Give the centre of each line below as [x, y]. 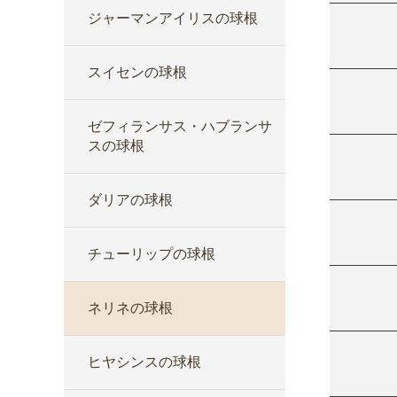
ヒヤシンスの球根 [144, 362]
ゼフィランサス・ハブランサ [180, 126]
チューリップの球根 [152, 254]
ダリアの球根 [130, 200]
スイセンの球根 [137, 72]
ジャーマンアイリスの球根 [173, 18]
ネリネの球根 [130, 308]
